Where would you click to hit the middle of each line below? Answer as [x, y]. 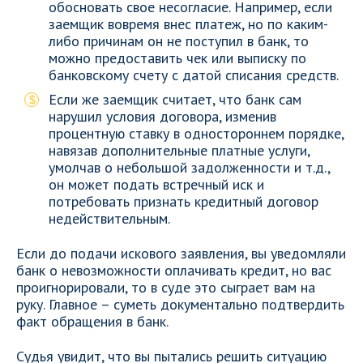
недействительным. [109, 218]
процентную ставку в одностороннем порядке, [196, 133]
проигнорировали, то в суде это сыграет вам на [166, 287]
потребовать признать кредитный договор [184, 201]
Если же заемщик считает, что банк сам [175, 99]
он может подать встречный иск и [156, 184]
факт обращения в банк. [92, 321]
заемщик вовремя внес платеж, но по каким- [188, 24]
